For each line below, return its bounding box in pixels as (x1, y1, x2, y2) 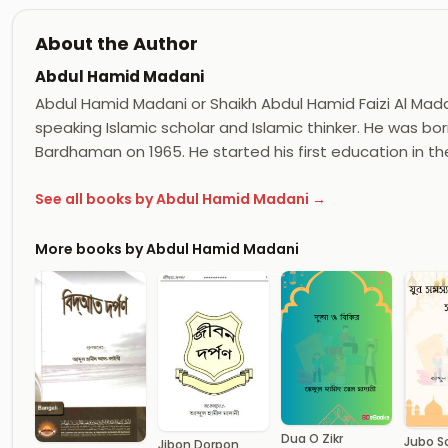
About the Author (35, 30, 198, 56)
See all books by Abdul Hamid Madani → (35, 189, 326, 210)
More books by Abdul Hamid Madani (35, 238, 299, 259)
